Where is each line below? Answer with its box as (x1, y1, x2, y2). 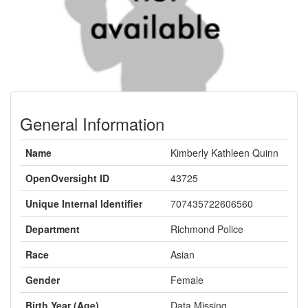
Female (170, 273, 203, 287)
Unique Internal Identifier (25, 197, 142, 210)
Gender (25, 273, 60, 287)
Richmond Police (170, 222, 243, 236)
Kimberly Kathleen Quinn (170, 146, 278, 159)
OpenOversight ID (25, 171, 109, 185)
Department (25, 222, 80, 236)
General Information (20, 111, 164, 135)
